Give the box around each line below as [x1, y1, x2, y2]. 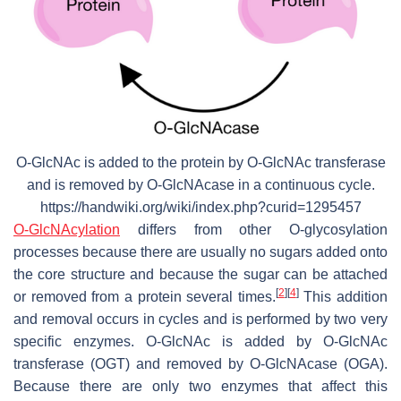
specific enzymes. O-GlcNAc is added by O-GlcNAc [13, 334, 388, 350]
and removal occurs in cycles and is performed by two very [13, 311, 388, 328]
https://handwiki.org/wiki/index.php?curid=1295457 [39, 200, 362, 216]
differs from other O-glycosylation [120, 222, 388, 238]
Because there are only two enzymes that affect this [13, 379, 388, 395]
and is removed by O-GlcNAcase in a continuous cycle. [26, 177, 375, 193]
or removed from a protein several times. [13, 289, 276, 305]
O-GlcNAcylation [13, 222, 120, 238]
